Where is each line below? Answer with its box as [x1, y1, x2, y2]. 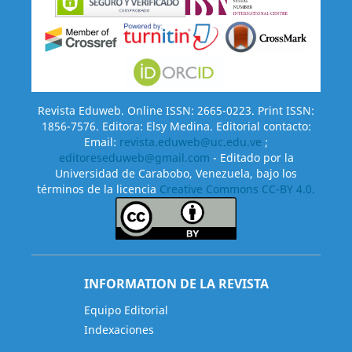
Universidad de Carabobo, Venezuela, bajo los [55, 166, 297, 181]
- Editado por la [209, 150, 294, 166]
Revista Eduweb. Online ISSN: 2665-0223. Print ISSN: [38, 103, 314, 119]
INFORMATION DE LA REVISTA [83, 275, 269, 293]
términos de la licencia [37, 181, 159, 197]
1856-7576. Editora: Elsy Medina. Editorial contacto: [41, 119, 311, 134]
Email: [84, 134, 119, 150]
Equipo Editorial [83, 302, 168, 318]
